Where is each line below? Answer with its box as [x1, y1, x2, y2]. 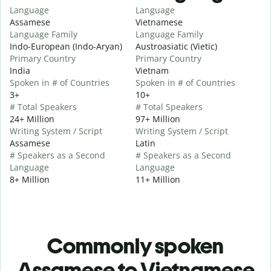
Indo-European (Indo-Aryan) [10, 40, 122, 52]
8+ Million [10, 173, 50, 185]
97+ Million [135, 113, 180, 125]
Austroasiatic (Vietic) [135, 40, 217, 52]
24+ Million [10, 113, 54, 125]
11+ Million [135, 173, 180, 185]
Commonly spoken [47, 232, 224, 259]
